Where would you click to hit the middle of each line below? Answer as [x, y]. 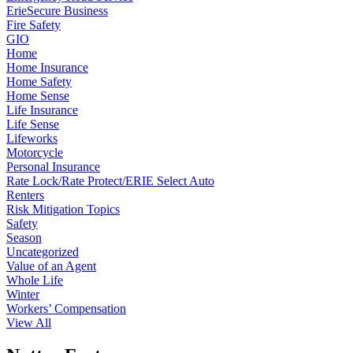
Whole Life [35, 280]
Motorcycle [35, 152]
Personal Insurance [53, 166]
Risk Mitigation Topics [63, 209]
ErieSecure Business [57, 10]
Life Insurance [42, 110]
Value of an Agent [51, 266]
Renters [25, 195]
